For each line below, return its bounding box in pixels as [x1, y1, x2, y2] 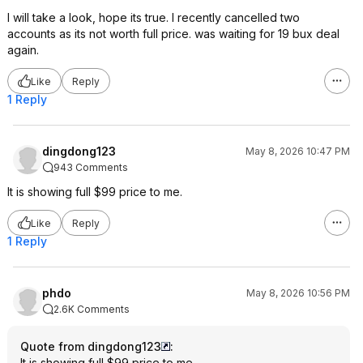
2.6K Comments [53, 303, 130, 315]
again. [7, 43, 39, 57]
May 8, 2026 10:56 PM [246, 287, 350, 299]
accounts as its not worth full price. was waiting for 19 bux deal [7, 27, 340, 41]
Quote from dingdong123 [20, 340, 161, 353]
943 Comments [53, 161, 128, 173]
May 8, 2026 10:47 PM [246, 145, 350, 157]
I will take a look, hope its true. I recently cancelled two [7, 11, 300, 24]
